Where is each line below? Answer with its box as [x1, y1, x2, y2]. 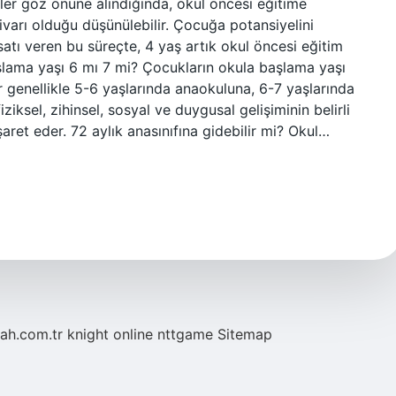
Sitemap [217, 325, 272, 343]
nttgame [157, 325, 213, 343]
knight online [67, 325, 153, 343]
